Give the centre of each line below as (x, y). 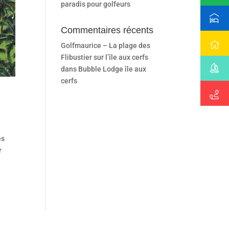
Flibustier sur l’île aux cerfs (105, 57)
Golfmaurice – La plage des (106, 45)
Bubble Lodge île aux (112, 69)
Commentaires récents (107, 30)
